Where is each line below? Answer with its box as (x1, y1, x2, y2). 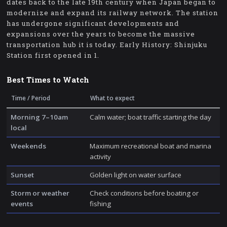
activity (89, 152, 111, 161)
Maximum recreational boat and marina (89, 141, 211, 150)
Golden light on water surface (89, 170, 181, 179)
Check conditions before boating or (89, 188, 199, 198)
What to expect (90, 93, 135, 102)
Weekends (10, 141, 46, 150)
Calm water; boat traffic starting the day (89, 112, 211, 122)
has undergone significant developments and (7, 19, 180, 28)
